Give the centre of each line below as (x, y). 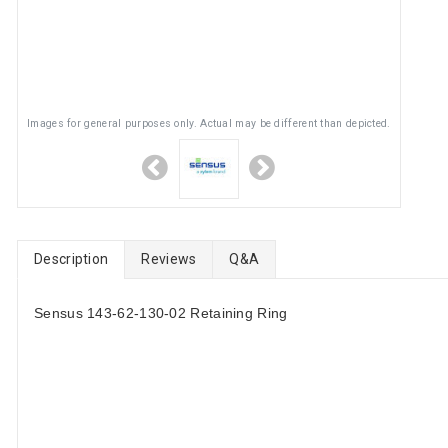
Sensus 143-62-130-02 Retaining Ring (161, 313)
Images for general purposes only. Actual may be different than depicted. (209, 123)
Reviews (169, 259)
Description (71, 259)
